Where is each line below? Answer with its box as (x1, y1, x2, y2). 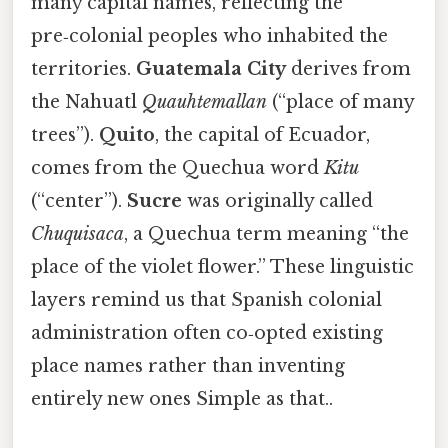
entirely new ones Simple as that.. (31, 387, 333, 410)
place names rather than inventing (31, 354, 345, 377)
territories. (31, 57, 136, 80)
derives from (286, 57, 411, 80)
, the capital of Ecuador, (155, 123, 370, 146)
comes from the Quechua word (31, 156, 324, 179)
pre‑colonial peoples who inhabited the (31, 24, 388, 47)
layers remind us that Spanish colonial (31, 288, 382, 311)
